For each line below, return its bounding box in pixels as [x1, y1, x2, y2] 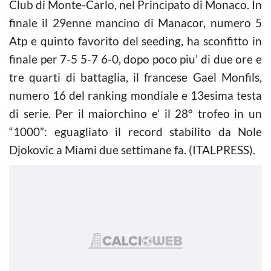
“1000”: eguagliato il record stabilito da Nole [9, 124, 262, 139]
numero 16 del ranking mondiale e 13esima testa [9, 88, 262, 102]
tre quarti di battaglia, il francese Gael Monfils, [9, 70, 262, 84]
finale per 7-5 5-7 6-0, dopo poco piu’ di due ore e [9, 51, 262, 66]
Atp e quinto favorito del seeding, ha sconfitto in [9, 33, 262, 48]
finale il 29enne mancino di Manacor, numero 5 [9, 15, 262, 30]
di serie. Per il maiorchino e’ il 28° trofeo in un [9, 106, 262, 120]
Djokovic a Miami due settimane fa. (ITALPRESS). [9, 142, 255, 157]
